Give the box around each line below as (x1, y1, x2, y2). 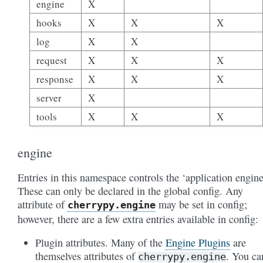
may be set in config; (156, 197, 247, 211)
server (36, 90, 62, 104)
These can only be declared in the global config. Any (18, 183, 243, 198)
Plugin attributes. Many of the (35, 235, 166, 249)
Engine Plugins (166, 235, 230, 249)
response (36, 72, 74, 86)
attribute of (18, 197, 68, 211)
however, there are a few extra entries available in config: (18, 211, 258, 226)
